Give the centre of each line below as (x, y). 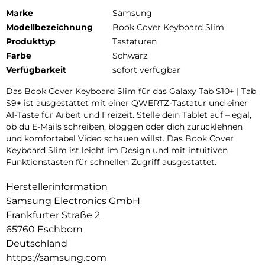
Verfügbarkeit (36, 70)
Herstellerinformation (57, 186)
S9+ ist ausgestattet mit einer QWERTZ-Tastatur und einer (127, 103)
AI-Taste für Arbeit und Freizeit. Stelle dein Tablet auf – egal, (129, 114)
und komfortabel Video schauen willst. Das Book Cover (120, 138)
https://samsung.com (56, 257)
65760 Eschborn (44, 229)
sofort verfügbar (146, 70)
